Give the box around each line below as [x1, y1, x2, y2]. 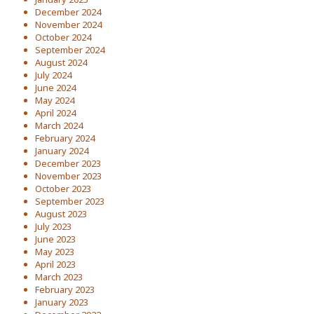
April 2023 [35, 257, 76, 271]
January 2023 [35, 295, 88, 308]
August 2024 [35, 55, 87, 69]
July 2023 [35, 219, 71, 233]
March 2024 [35, 118, 83, 132]
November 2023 [35, 169, 102, 182]
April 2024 [35, 106, 76, 119]
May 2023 [35, 245, 74, 258]
